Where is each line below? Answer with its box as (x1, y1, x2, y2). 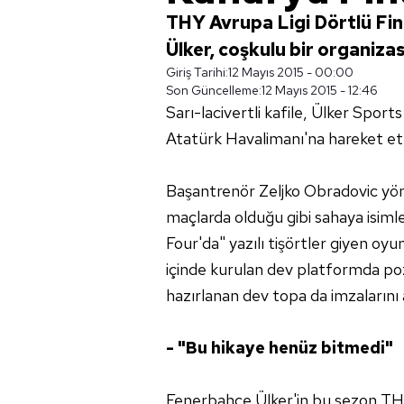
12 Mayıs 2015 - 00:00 (228, 64, 353, 80)
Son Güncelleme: (166, 82, 262, 98)
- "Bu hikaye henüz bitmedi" (166, 337, 393, 358)
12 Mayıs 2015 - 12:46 (262, 82, 378, 98)
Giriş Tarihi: (166, 64, 228, 80)
